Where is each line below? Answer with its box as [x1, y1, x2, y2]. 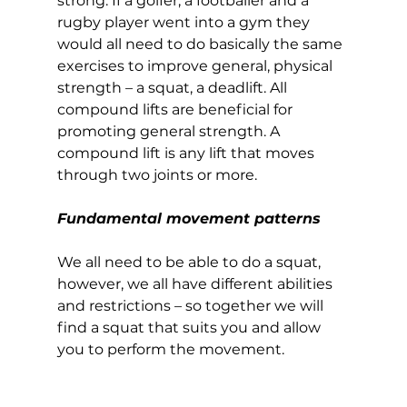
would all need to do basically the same [56, 35, 346, 53]
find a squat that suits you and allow [56, 318, 324, 336]
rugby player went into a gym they [56, 13, 313, 31]
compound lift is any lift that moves [56, 144, 318, 162]
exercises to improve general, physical [56, 56, 336, 74]
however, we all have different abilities [56, 274, 336, 293]
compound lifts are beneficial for [56, 100, 296, 118]
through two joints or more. [56, 165, 264, 184]
